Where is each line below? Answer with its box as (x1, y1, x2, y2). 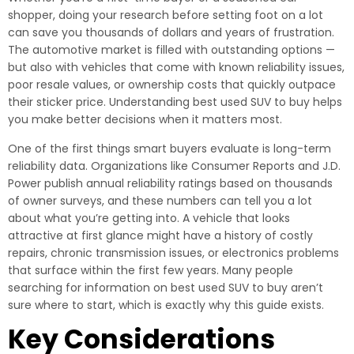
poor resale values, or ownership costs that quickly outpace (8, 77, 336, 92)
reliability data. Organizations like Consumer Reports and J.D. (8, 158, 341, 174)
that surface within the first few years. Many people (8, 262, 293, 278)
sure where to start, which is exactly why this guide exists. (8, 297, 324, 313)
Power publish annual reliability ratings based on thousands (8, 175, 333, 191)
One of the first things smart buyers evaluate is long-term (8, 141, 331, 156)
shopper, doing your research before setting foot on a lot (8, 7, 323, 23)
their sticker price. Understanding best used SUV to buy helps (8, 94, 342, 110)
